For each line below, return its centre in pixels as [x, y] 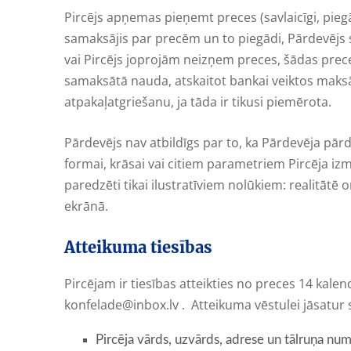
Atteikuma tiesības [138, 247]
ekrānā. [86, 206]
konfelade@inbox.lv [121, 304]
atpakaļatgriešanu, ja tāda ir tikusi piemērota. [198, 101]
